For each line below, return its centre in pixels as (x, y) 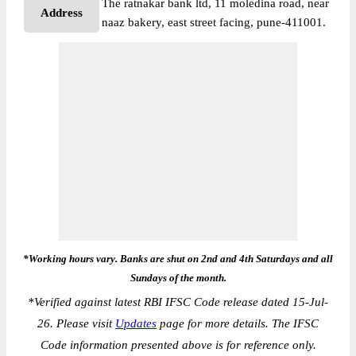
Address (62, 13)
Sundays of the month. (178, 278)
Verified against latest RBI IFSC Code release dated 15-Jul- (181, 302)
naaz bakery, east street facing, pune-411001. (214, 22)
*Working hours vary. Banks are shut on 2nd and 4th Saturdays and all (178, 259)
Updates (136, 323)
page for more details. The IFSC (238, 323)
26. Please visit (76, 323)
